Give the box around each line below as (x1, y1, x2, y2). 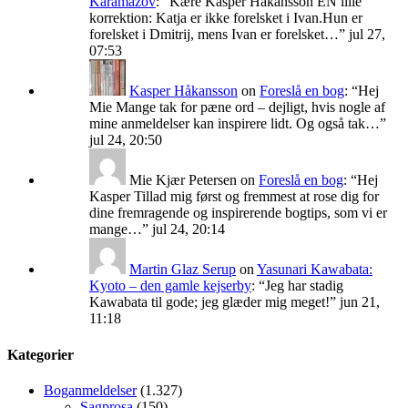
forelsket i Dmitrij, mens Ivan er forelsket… (89, 26, 339, 43)
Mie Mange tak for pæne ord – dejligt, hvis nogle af (89, 99, 385, 116)
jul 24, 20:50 (89, 132, 162, 148)
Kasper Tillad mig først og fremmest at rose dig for (89, 189, 379, 205)
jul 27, (349, 26, 385, 43)
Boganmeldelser (44, 382, 137, 398)
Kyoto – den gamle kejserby (89, 278, 251, 294)
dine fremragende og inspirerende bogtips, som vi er (89, 205, 387, 221)
